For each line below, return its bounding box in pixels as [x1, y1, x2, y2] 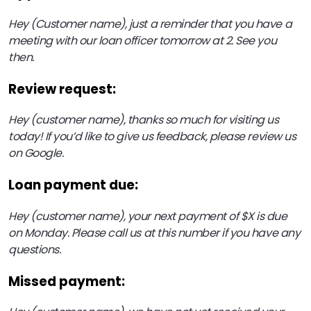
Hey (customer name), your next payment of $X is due [8, 208, 287, 224]
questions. [8, 241, 63, 258]
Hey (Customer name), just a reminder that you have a [8, 15, 292, 32]
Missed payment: [8, 271, 128, 291]
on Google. [8, 145, 66, 162]
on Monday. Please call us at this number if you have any [8, 224, 301, 241]
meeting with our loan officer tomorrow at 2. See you [8, 32, 277, 49]
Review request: [8, 79, 116, 99]
